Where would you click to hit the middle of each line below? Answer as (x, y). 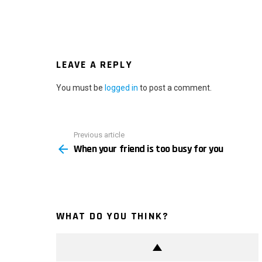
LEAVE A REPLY (94, 64)
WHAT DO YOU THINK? (113, 216)
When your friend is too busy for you (149, 149)
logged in (121, 87)
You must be (80, 87)
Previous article (99, 135)
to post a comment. (175, 87)
